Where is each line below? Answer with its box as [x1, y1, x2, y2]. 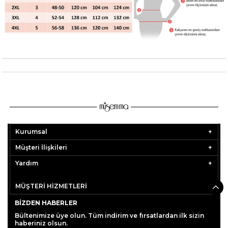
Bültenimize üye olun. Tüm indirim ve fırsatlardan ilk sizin [15, 211, 205, 219]
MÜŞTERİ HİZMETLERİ [15, 182, 88, 190]
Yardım [15, 159, 39, 167]
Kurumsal [15, 127, 48, 135]
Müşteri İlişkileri [15, 143, 68, 151]
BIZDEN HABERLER [15, 198, 78, 207]
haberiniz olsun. [15, 219, 68, 227]
